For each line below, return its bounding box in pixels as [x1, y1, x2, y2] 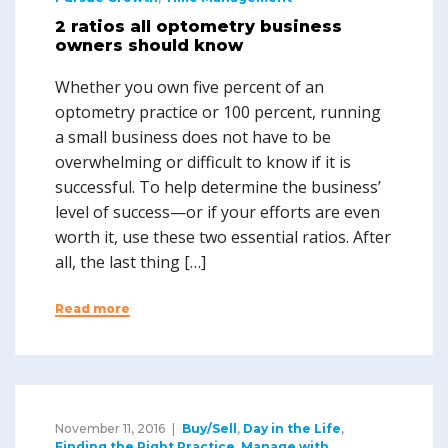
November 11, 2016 [55, 421, 165, 436]
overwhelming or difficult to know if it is [55, 151, 351, 173]
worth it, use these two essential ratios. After [55, 226, 391, 248]
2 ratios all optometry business [55, 17, 342, 36]
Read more [55, 301, 130, 316]
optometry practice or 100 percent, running [55, 101, 381, 123]
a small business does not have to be [55, 126, 331, 148]
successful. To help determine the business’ [55, 176, 381, 198]
